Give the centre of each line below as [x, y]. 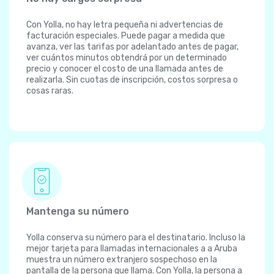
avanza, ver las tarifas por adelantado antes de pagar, [132, 47]
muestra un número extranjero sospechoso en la [122, 260]
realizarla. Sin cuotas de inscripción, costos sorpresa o [132, 80]
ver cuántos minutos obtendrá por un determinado [127, 58]
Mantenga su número [78, 212]
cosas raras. [50, 91]
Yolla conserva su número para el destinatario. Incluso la [136, 238]
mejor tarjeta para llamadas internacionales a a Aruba [132, 249]
